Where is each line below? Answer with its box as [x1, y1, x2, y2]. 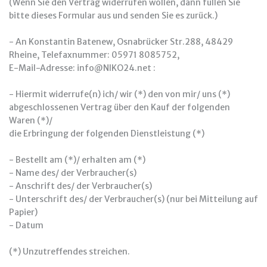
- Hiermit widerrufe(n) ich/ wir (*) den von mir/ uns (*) [9, 89, 230, 100]
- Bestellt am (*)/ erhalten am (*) [9, 154, 145, 165]
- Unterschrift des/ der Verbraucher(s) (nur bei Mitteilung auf [9, 194, 258, 204]
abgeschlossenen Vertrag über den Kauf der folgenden [9, 102, 230, 113]
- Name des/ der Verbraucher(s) [9, 167, 136, 178]
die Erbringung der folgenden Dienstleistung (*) [9, 128, 204, 139]
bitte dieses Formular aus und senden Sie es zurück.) [9, 10, 218, 21]
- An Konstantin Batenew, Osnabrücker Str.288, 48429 [9, 36, 233, 47]
